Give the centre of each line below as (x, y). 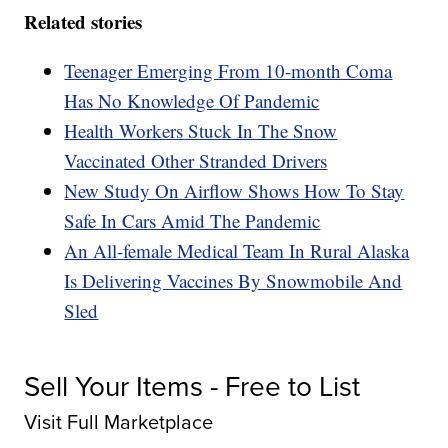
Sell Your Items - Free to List (192, 386)
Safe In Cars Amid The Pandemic (192, 220)
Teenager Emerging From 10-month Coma (228, 70)
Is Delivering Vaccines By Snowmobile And (233, 280)
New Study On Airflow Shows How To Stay (234, 190)
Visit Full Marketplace (119, 421)
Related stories (83, 21)
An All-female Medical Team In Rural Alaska (237, 250)
